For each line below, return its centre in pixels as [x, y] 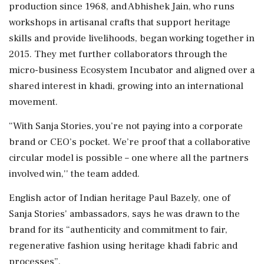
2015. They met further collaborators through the [118, 54]
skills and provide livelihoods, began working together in [132, 38]
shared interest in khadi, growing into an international [126, 86]
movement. [33, 102]
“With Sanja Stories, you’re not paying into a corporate [126, 126]
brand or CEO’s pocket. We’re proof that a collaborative [130, 142]
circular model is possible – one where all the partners [129, 158]
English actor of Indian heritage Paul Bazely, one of [120, 198]
